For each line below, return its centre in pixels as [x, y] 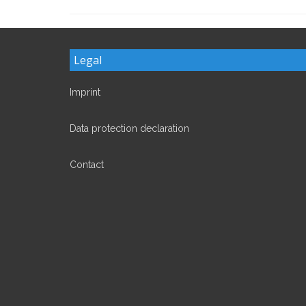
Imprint [85, 92]
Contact [87, 165]
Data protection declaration [129, 128]
